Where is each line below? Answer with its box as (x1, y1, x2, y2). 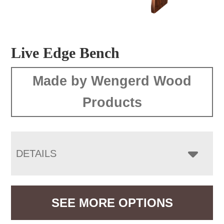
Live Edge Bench (11, 44, 120, 61)
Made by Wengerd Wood (32, 73, 191, 88)
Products (82, 94, 142, 110)
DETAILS (16, 147, 57, 159)
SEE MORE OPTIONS (51, 195, 173, 209)
